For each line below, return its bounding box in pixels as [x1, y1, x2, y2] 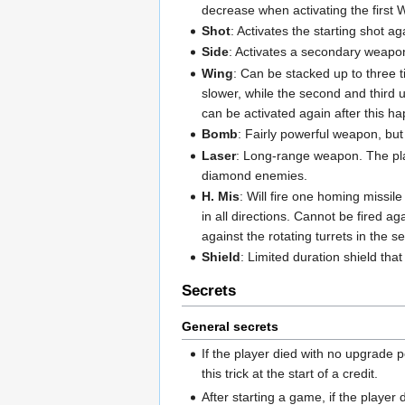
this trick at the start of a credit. [202, 365, 379, 381]
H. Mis [202, 188, 240, 203]
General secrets [182, 318, 278, 334]
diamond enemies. [202, 167, 308, 183]
